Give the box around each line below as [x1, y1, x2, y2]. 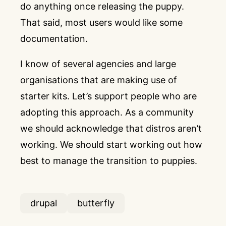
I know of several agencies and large [20, 59, 176, 69]
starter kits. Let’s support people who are [20, 91, 197, 101]
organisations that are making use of [20, 75, 177, 85]
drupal [30, 198, 57, 208]
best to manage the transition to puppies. [20, 155, 197, 166]
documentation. [20, 33, 88, 44]
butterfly [77, 198, 115, 208]
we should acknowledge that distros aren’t [20, 123, 202, 134]
